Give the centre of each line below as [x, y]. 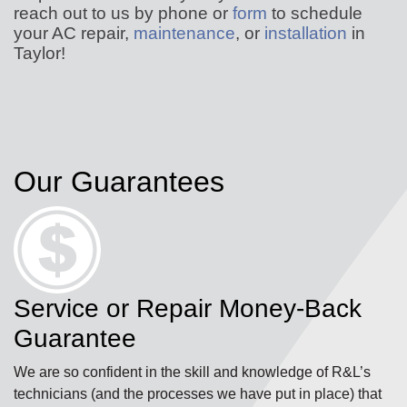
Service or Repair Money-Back [188, 308]
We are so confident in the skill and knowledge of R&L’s [192, 372]
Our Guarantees [119, 182]
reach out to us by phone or [123, 13]
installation [306, 33]
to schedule [315, 13]
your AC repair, [74, 33]
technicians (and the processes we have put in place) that [198, 394]
